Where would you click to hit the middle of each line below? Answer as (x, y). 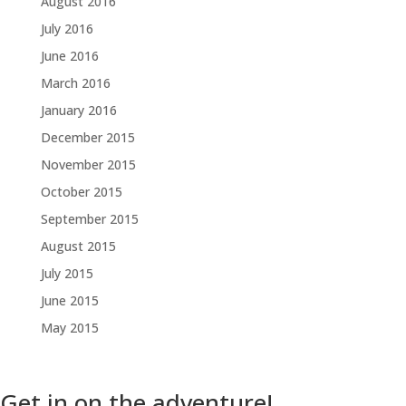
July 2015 (67, 273)
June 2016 (69, 56)
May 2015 (69, 328)
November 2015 (88, 164)
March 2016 (75, 83)
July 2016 (67, 29)
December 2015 (87, 137)
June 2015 (69, 300)
